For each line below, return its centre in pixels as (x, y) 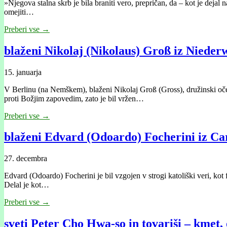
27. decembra (26, 159)
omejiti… (19, 12)
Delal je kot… (27, 185)
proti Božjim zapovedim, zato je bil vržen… (74, 98)
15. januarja (23, 72)
